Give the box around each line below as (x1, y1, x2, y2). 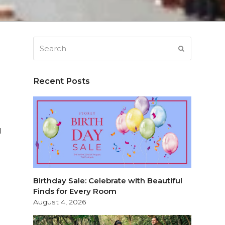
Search (33, 38, 60, 47)
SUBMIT (184, 44, 212, 52)
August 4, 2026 (33, 197, 87, 206)
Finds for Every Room (33, 186, 117, 196)
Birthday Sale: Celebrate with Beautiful (33, 175, 183, 185)
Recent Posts (33, 76, 90, 86)
